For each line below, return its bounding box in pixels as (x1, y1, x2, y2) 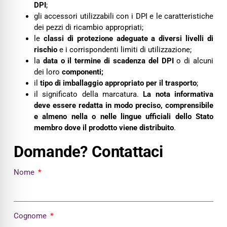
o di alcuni (173, 56, 214, 65)
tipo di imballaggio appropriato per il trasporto (40, 78, 197, 88)
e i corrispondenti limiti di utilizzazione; (57, 45, 192, 54)
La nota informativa (143, 89, 214, 99)
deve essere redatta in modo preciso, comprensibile (33, 100, 214, 110)
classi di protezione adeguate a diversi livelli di (43, 33, 214, 43)
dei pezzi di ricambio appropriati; (33, 22, 143, 32)
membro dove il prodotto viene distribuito (33, 123, 174, 132)
